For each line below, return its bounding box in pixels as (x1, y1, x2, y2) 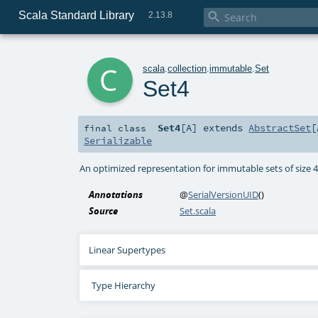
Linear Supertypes (89, 243, 166, 257)
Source (89, 204, 119, 218)
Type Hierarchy (91, 279, 155, 292)
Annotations (89, 188, 143, 202)
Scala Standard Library (18, 9, 134, 21)
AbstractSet (248, 121, 312, 135)
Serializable (84, 134, 152, 148)
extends (197, 121, 249, 135)
